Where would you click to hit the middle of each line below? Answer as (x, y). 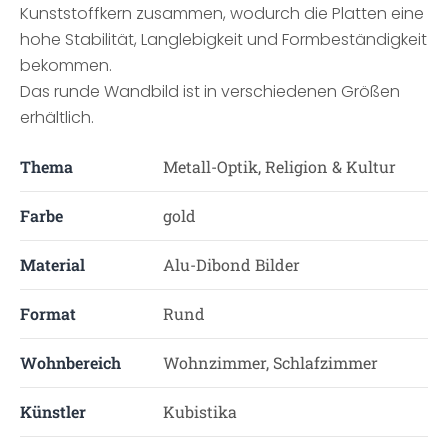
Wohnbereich (70, 362)
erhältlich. (57, 117)
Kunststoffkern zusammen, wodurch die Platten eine (222, 13)
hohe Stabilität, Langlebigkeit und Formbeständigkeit (223, 39)
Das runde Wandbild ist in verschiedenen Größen (210, 91)
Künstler (53, 411)
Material (52, 264)
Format (48, 313)
